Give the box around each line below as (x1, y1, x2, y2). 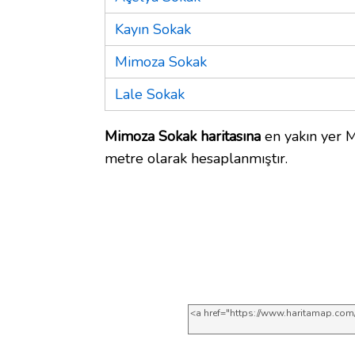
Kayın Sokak (115, 19, 191, 39)
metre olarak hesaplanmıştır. (105, 148, 288, 168)
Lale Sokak (115, 84, 185, 104)
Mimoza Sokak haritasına (105, 126, 261, 146)
